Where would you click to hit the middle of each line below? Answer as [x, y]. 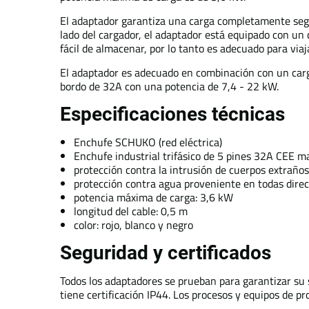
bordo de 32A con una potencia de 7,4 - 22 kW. [169, 86]
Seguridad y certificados [166, 253]
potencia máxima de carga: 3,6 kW [153, 197]
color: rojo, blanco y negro [133, 225]
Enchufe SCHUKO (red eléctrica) [148, 142]
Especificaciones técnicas [172, 114]
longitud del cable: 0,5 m [131, 211]
